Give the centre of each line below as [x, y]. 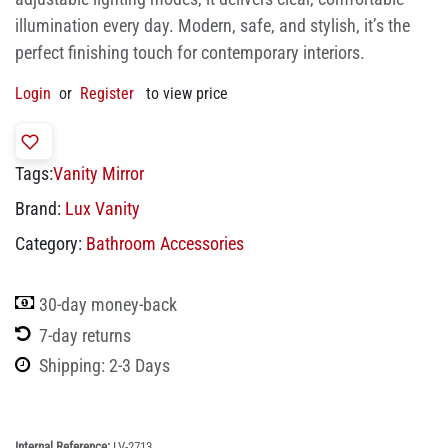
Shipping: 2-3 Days [104, 366]
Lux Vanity [102, 208]
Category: [48, 243]
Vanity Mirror [98, 173]
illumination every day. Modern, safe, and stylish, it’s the [212, 25]
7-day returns [85, 335]
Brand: [38, 208]
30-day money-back [108, 304]
